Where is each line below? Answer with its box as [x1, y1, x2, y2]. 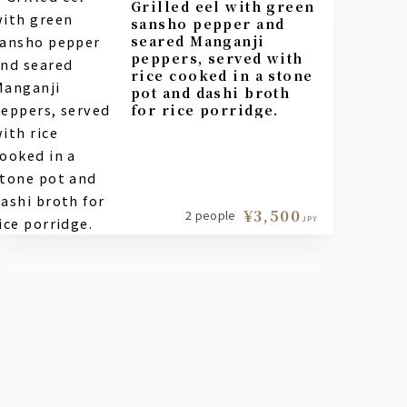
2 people [185, 205, 236, 223]
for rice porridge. [131, 99, 279, 119]
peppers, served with [131, 47, 303, 67]
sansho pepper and [131, 13, 285, 33]
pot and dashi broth [131, 82, 291, 102]
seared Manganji [131, 30, 265, 50]
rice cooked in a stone [131, 65, 313, 84]
